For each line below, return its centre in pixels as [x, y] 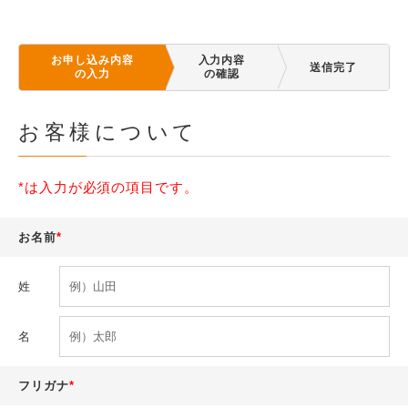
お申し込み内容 [92, 60]
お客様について [108, 133]
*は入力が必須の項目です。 [108, 187]
